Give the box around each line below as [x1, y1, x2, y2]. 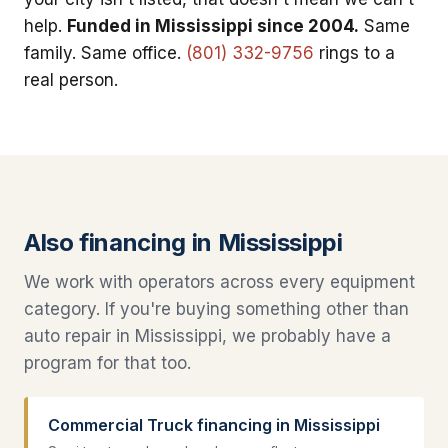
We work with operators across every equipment [24, 272, 415, 293]
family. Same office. [24, 43, 186, 64]
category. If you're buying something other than [24, 299, 409, 320]
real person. [24, 70, 118, 91]
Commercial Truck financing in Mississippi [48, 415, 380, 436]
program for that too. [24, 353, 191, 374]
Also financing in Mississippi [24, 228, 343, 258]
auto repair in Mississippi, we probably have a [24, 326, 391, 347]
